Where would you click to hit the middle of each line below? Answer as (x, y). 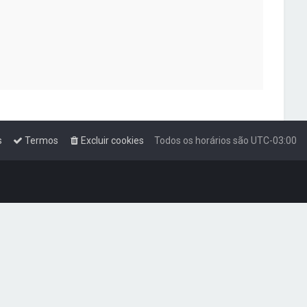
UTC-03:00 (274, 140)
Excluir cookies (112, 140)
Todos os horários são (202, 140)
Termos (41, 140)
